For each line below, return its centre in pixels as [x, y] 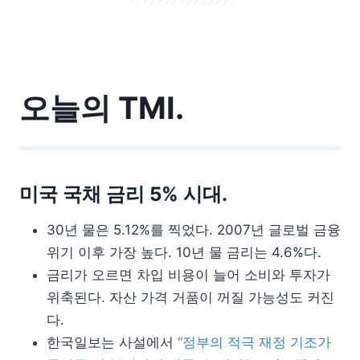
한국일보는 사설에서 [112, 343]
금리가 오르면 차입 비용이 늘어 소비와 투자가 [188, 275]
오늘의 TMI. [102, 108]
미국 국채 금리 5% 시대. [123, 194]
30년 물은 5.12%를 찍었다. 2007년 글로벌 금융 [194, 230]
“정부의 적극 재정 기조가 [254, 343]
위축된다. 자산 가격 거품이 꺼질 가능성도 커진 [190, 298]
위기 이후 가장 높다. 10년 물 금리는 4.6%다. [184, 253]
